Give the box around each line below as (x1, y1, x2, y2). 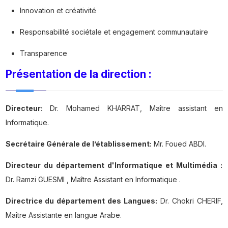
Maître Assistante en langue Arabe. (5, 211, 122, 220)
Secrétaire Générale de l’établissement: (5, 139, 152, 149)
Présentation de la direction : (5, 68, 151, 81)
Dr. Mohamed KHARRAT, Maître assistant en (42, 104, 223, 113)
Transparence (19, 49, 67, 58)
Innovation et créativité (19, 6, 96, 15)
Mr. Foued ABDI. (151, 139, 206, 149)
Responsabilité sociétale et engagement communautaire (19, 27, 208, 37)
